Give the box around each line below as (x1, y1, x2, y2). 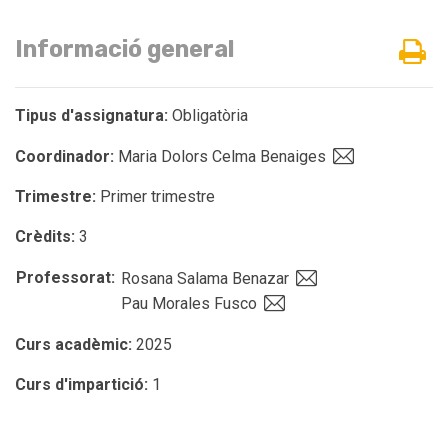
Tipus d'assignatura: (15, 106, 168, 125)
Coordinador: (15, 147, 114, 166)
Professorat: (16, 268, 119, 287)
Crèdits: (15, 227, 75, 246)
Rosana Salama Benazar (121, 269, 293, 288)
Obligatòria (168, 106, 248, 125)
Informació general (15, 35, 235, 63)
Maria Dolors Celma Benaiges (114, 147, 330, 166)
